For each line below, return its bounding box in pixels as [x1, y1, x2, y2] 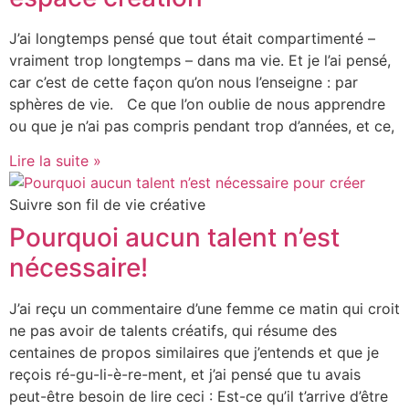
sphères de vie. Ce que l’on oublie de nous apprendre [9, 94, 385, 113]
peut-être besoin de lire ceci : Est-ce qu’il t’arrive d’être [9, 387, 388, 406]
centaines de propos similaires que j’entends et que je [9, 343, 379, 362]
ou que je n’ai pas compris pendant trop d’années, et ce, [9, 116, 394, 135]
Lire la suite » [9, 152, 101, 171]
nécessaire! [9, 252, 148, 284]
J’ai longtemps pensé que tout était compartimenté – [9, 28, 375, 47]
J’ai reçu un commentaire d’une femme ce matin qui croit [9, 299, 400, 319]
